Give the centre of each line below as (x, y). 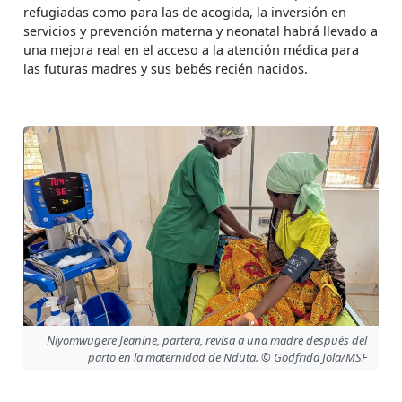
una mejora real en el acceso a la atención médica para (191, 50)
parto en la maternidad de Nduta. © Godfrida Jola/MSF (227, 357)
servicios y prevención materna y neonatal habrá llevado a (201, 31)
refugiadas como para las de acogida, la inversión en (185, 13)
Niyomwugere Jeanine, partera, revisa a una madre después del (207, 340)
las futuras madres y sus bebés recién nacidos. (166, 69)
